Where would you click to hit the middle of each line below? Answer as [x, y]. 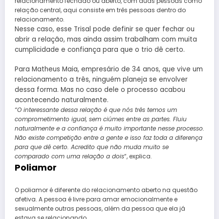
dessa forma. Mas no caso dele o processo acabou [100, 90]
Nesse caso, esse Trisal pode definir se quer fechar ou [105, 29]
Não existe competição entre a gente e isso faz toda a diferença [109, 138]
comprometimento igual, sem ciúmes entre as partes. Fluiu [101, 119]
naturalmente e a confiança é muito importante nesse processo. [109, 129]
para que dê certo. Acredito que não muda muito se [92, 147]
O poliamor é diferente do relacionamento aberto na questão [106, 190]
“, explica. [138, 156]
